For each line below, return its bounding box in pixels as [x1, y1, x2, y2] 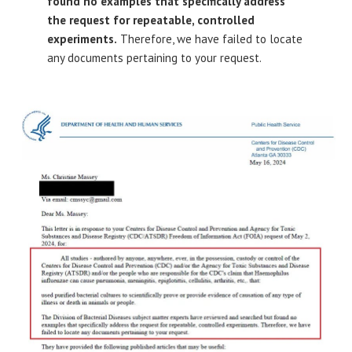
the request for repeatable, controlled [47, 12, 255, 27]
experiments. [47, 31, 117, 46]
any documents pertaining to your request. [47, 49, 262, 65]
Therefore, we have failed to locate [117, 31, 302, 46]
